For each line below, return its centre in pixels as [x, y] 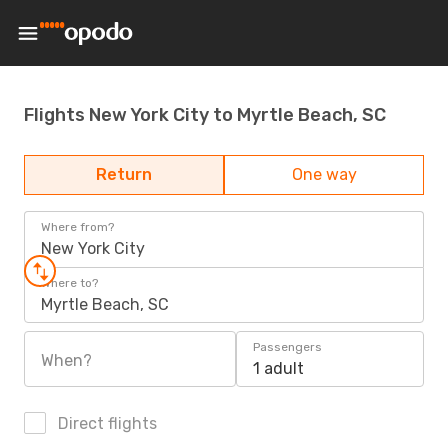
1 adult [278, 368]
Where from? [77, 227]
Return [124, 174]
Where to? [69, 283]
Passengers [287, 347]
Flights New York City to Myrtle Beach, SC [205, 114]
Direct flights [105, 423]
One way [324, 174]
